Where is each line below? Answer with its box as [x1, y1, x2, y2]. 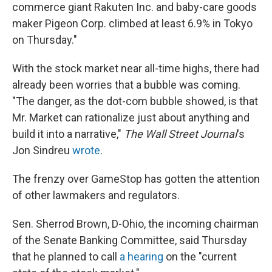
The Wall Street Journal [124, 127, 237, 140]
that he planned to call [12, 250, 120, 263]
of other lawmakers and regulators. [12, 188, 180, 202]
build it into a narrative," [12, 127, 124, 140]
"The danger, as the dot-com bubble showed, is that [12, 94, 258, 107]
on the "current [163, 250, 237, 263]
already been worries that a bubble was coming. [12, 78, 240, 91]
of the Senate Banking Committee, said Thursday [12, 233, 247, 246]
